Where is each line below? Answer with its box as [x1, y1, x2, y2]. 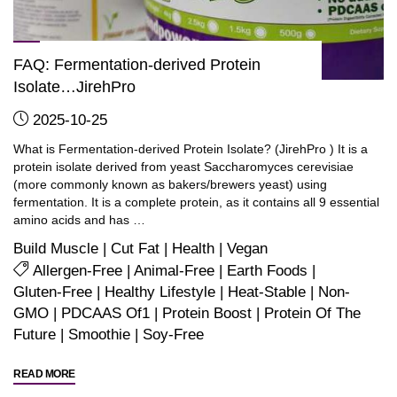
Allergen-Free [33, 261, 123, 280]
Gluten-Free [13, 283, 93, 301]
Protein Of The [264, 304, 362, 323]
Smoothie [68, 325, 131, 344]
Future [13, 325, 57, 344]
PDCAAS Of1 [61, 304, 151, 323]
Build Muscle [13, 239, 99, 258]
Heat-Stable [228, 283, 307, 301]
